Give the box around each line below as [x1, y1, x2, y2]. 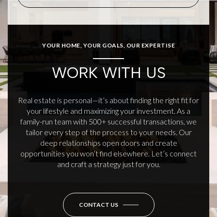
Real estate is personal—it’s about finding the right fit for [18, 95, 199, 105]
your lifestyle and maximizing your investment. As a [27, 106, 190, 116]
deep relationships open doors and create [40, 138, 177, 148]
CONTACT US [78, 201, 118, 209]
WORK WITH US [51, 63, 166, 82]
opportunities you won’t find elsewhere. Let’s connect [20, 149, 197, 158]
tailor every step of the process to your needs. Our [25, 127, 192, 137]
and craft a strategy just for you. [57, 159, 160, 169]
